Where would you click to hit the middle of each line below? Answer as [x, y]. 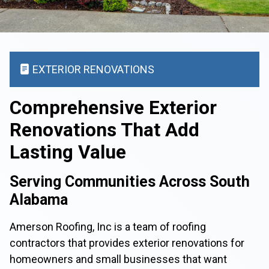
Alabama [39, 200]
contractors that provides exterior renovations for [127, 243]
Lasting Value [68, 152]
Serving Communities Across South [130, 182]
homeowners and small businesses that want [118, 259]
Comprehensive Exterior [113, 108]
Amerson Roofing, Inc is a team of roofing [108, 227]
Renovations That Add [104, 130]
